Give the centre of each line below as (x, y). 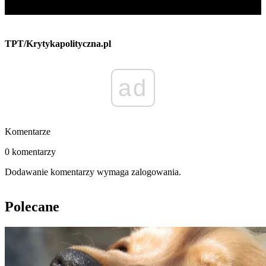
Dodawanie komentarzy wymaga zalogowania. (93, 172)
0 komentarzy (30, 152)
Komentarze (28, 132)
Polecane (32, 207)
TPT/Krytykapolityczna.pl (58, 44)
